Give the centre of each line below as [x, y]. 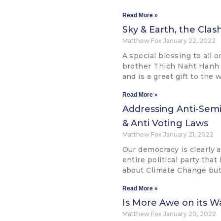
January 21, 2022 [188, 135]
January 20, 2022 [189, 214]
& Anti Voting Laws [165, 124]
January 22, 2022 [189, 41]
